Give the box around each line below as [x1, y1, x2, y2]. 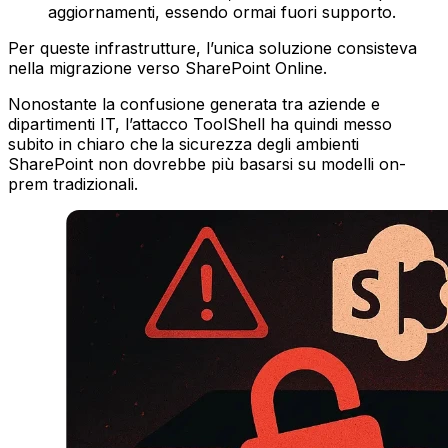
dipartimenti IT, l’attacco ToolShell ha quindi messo [8, 114, 392, 135]
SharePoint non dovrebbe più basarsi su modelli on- [8, 154, 406, 175]
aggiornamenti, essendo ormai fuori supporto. [48, 2, 396, 23]
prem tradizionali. [8, 174, 138, 195]
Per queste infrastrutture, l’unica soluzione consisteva [8, 38, 417, 59]
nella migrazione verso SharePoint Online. [8, 58, 327, 79]
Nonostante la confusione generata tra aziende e [8, 94, 380, 115]
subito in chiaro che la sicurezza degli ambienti [8, 134, 359, 155]
